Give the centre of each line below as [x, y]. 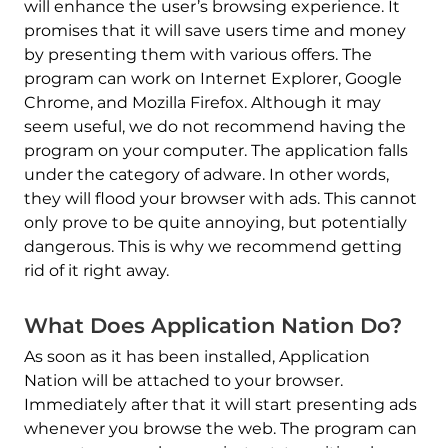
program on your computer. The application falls [215, 150]
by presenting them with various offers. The [197, 54]
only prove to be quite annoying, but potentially [215, 222]
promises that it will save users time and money [214, 30]
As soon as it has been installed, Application [196, 356]
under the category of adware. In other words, [206, 174]
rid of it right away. [96, 270]
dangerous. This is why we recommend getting [212, 246]
